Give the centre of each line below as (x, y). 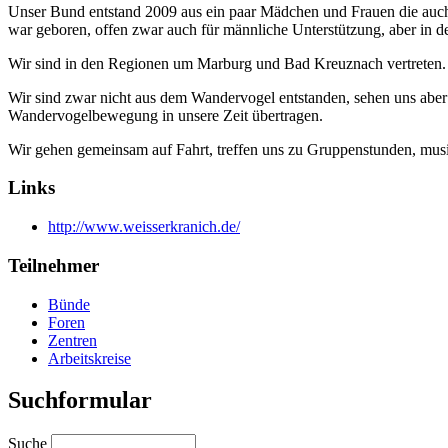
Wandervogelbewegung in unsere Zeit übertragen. (165, 115)
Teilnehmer (53, 265)
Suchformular (80, 400)
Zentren (72, 340)
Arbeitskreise (89, 358)
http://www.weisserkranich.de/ (144, 227)
